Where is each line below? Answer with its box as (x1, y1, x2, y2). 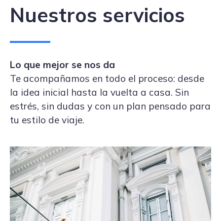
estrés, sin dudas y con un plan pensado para (10, 100, 211, 112)
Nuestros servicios (10, 2, 185, 27)
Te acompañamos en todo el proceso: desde (10, 73, 204, 84)
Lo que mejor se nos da (10, 59, 115, 71)
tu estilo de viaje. (10, 114, 84, 126)
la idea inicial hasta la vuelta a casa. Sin (10, 86, 189, 98)
